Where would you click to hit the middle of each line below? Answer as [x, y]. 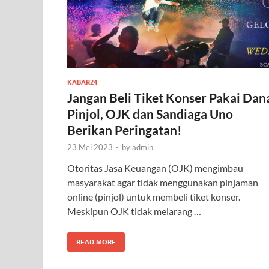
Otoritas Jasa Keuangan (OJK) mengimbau [155, 168]
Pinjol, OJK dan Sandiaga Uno [150, 113]
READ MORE [96, 242]
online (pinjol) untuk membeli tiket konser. [154, 196]
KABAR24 [82, 82]
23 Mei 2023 [90, 147]
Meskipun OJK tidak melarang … [134, 211]
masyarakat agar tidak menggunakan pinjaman [163, 182]
